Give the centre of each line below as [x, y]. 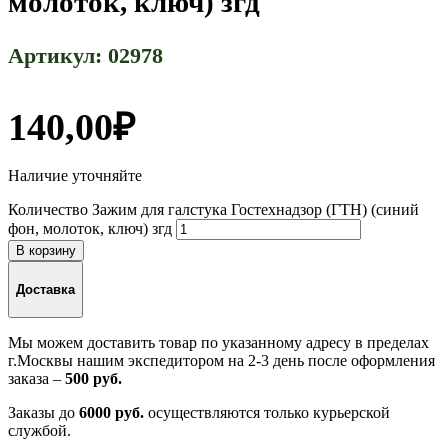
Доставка [45, 289]
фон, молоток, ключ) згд [90, 229]
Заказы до [43, 412]
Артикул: [58, 56]
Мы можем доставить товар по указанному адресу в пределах [218, 342]
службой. [39, 430]
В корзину [46, 251]
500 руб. [93, 378]
